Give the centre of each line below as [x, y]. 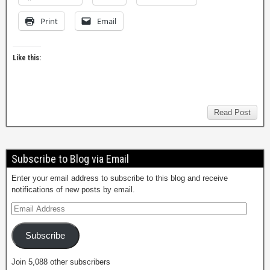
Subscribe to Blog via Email [70, 159]
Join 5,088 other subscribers [61, 262]
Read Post [232, 112]
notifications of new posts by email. [73, 190]
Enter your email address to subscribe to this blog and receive [120, 178]
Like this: [27, 58]
